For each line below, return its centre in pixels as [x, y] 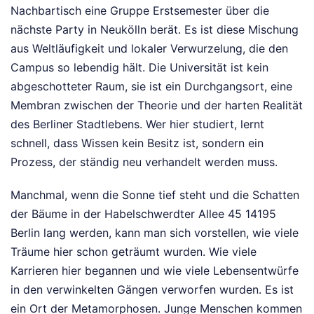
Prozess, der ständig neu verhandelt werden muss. [144, 162]
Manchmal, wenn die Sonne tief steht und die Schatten [155, 194]
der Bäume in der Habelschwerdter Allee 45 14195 [143, 213]
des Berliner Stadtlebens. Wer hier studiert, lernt [137, 124]
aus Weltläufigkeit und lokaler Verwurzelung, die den [149, 48]
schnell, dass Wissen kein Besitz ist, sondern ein [137, 143]
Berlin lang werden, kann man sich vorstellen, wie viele [155, 232]
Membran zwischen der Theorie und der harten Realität [157, 105]
